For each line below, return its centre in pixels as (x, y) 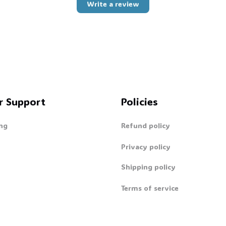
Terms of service (150, 188)
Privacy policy (146, 146)
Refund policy (146, 125)
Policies (139, 102)
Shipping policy (148, 166)
